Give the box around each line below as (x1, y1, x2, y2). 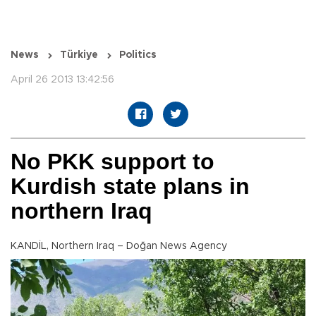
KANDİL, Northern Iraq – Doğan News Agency (11, 241, 227, 252)
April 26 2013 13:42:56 (11, 75, 114, 85)
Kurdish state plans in (11, 174, 250, 200)
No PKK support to (11, 149, 214, 175)
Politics (119, 50, 157, 61)
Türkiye (60, 50, 98, 61)
